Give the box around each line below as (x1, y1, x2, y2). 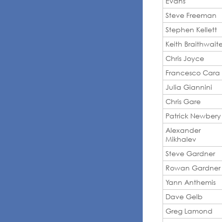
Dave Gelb (166, 192, 203, 201)
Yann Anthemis (166, 177, 216, 186)
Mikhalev (166, 134, 196, 143)
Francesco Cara (166, 68, 220, 77)
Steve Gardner (166, 149, 215, 158)
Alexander (166, 125, 201, 134)
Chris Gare (166, 97, 201, 106)
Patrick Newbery (166, 111, 221, 120)
